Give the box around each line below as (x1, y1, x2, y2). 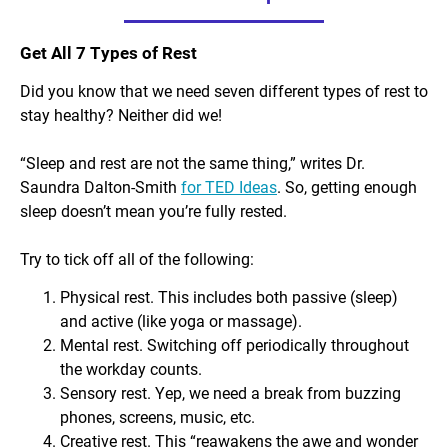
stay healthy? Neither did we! (20, 103, 222, 125)
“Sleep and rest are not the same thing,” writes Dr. (20, 151, 365, 173)
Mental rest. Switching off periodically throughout (60, 334, 409, 356)
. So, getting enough (277, 175, 417, 197)
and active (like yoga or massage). (60, 310, 302, 332)
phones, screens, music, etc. (60, 406, 255, 428)
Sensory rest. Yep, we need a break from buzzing (60, 382, 401, 404)
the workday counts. (60, 358, 202, 380)
